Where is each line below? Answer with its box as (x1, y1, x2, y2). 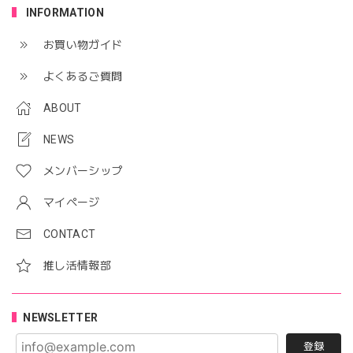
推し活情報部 (43, 258, 111, 272)
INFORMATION (23, 6, 105, 19)
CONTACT (43, 227, 96, 240)
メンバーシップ (43, 164, 123, 177)
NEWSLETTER (23, 310, 98, 324)
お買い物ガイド (43, 38, 123, 51)
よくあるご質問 (43, 69, 123, 83)
